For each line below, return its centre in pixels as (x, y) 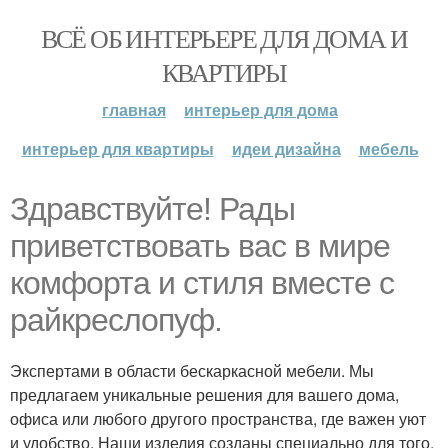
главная (134, 109)
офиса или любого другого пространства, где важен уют (218, 418)
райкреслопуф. (116, 320)
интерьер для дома (261, 109)
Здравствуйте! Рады (152, 209)
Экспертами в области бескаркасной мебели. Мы (192, 370)
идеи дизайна (286, 148)
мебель (388, 148)
